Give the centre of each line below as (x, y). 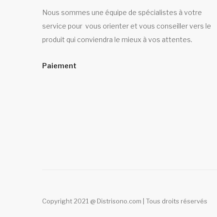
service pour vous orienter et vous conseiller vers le (127, 26)
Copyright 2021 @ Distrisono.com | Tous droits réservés (125, 201)
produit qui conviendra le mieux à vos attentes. (117, 39)
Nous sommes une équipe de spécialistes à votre (122, 12)
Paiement (59, 65)
